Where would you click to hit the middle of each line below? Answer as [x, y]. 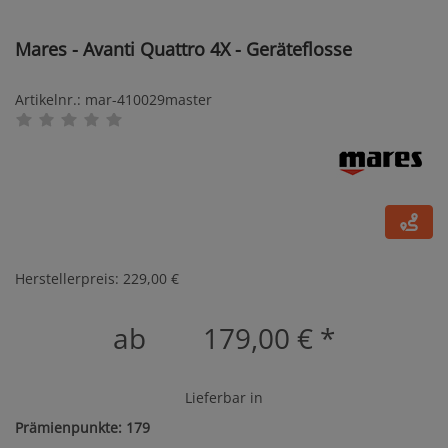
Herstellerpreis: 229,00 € [97, 278]
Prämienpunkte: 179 [82, 427]
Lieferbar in [224, 397]
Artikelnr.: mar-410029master [113, 99]
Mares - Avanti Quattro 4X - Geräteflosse [183, 49]
